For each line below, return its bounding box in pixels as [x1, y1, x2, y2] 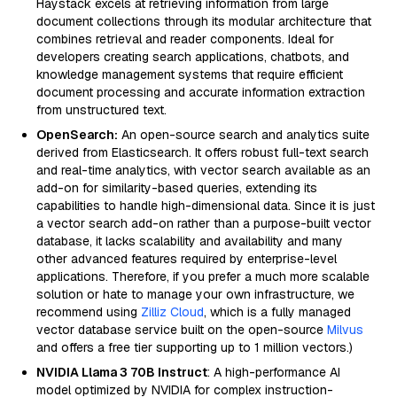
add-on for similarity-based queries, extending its [36, 180, 317, 196]
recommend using [36, 304, 141, 320]
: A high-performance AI [207, 364, 340, 380]
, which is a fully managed [204, 304, 351, 320]
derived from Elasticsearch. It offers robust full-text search [36, 144, 369, 160]
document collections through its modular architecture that [36, 13, 371, 29]
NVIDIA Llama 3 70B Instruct [36, 364, 207, 380]
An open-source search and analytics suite [118, 127, 370, 143]
